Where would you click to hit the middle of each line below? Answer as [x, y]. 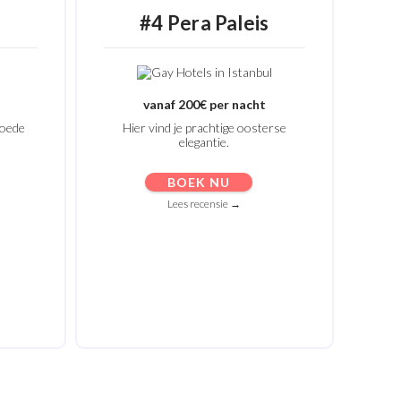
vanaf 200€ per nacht [204, 104]
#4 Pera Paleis [205, 23]
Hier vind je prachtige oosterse [204, 128]
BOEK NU [199, 182]
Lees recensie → [205, 204]
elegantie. [205, 142]
